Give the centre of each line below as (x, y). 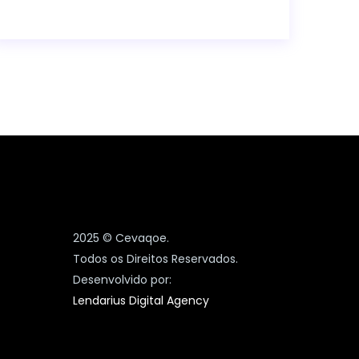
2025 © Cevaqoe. (121, 238)
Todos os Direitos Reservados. (155, 259)
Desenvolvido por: (122, 280)
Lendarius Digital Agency (141, 301)
